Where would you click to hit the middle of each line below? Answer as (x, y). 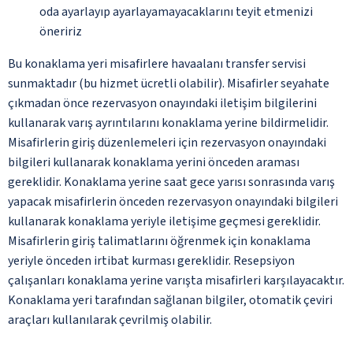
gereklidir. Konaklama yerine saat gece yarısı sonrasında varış (171, 182)
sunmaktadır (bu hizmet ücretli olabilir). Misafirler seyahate (169, 83)
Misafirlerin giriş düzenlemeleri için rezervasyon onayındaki (167, 142)
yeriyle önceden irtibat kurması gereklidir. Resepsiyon (151, 260)
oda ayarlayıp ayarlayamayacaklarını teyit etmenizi (176, 11)
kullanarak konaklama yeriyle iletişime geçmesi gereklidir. (164, 221)
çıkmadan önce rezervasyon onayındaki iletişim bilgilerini (162, 103)
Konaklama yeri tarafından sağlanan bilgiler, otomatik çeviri (170, 300)
